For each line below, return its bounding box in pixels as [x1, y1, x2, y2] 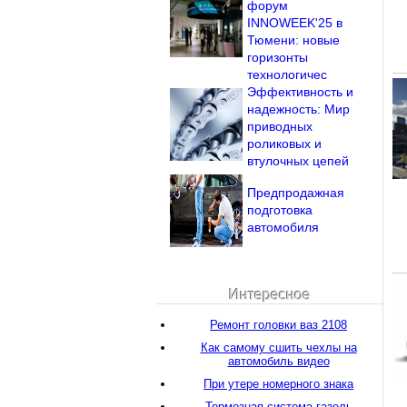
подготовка [247, 203, 313, 217]
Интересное [228, 287, 311, 303]
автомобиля [247, 220, 319, 234]
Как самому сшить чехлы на [200, 341, 357, 354]
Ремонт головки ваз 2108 [210, 318, 347, 332]
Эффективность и [247, 84, 353, 99]
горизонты [247, 50, 308, 65]
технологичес [247, 67, 327, 82]
